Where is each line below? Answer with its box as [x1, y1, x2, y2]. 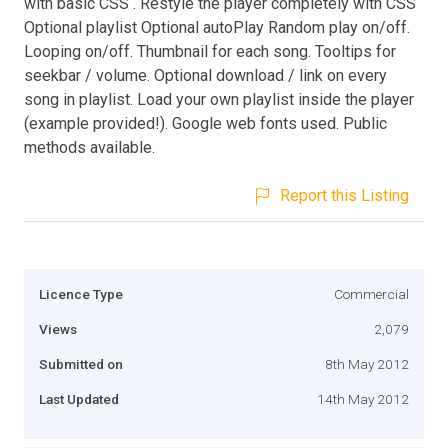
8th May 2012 [325, 355, 409, 372]
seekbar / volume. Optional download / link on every [24, 65, 387, 85]
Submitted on [39, 355, 123, 372]
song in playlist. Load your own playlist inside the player [24, 89, 414, 109]
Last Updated [39, 390, 119, 407]
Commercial [334, 285, 409, 302]
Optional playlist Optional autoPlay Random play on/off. [24, 17, 410, 37]
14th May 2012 [317, 390, 409, 407]
